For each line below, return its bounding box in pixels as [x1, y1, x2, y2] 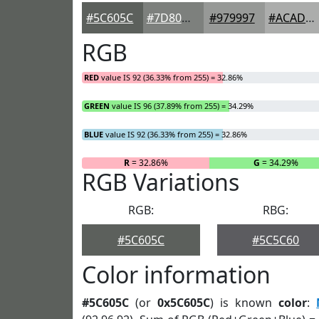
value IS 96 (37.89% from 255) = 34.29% [110, 100, 253, 111]
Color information [82, 259, 271, 290]
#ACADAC [305, 10, 315, 26]
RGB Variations [82, 167, 239, 197]
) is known [210, 295, 279, 310]
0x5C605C [157, 295, 211, 310]
